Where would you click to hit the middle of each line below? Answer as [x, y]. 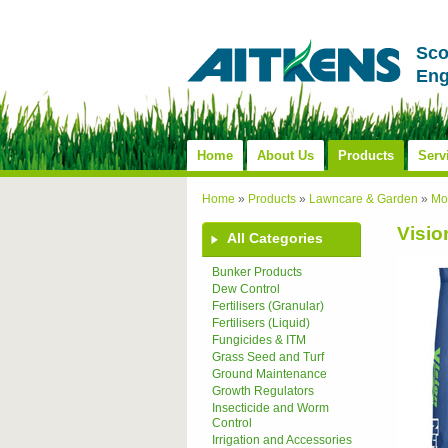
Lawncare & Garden [363, 199]
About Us [285, 155]
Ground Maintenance [269, 374]
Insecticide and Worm [270, 408]
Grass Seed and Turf [268, 357]
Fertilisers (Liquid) [261, 323]
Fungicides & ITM [259, 340]
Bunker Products [257, 272]
